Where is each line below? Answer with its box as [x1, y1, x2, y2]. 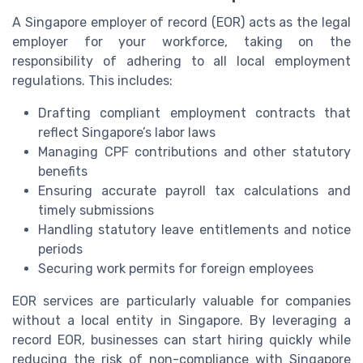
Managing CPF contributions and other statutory [38, 143, 351, 160]
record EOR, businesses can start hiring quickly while [12, 331, 351, 348]
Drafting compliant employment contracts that [38, 105, 351, 121]
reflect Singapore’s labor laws [38, 124, 216, 140]
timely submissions [38, 202, 154, 218]
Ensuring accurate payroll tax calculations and [38, 182, 351, 199]
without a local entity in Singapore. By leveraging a [12, 312, 351, 328]
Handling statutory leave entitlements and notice [38, 221, 351, 237]
